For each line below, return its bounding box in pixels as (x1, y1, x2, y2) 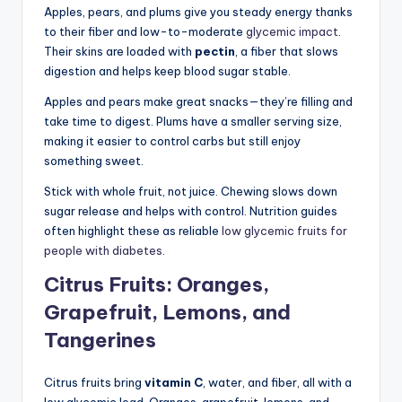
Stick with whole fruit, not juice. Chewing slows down (44, 183, 337, 198)
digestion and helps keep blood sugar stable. (44, 63, 291, 78)
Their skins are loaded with (44, 43, 195, 58)
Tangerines (44, 327, 156, 353)
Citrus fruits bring (44, 374, 144, 389)
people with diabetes (44, 242, 162, 258)
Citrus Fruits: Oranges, (44, 271, 269, 297)
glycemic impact (246, 23, 338, 39)
